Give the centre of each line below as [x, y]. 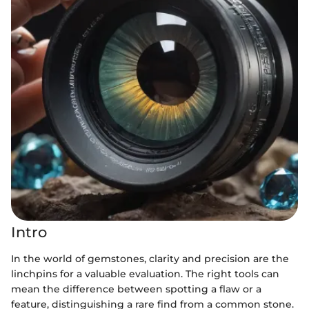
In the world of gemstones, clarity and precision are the [150, 258]
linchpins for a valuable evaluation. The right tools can [145, 273]
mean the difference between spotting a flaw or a [136, 289]
